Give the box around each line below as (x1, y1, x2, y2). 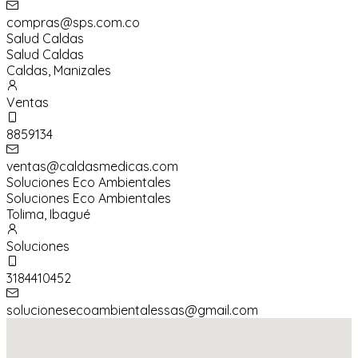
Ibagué (50, 206, 90, 223)
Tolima (6, 206, 44, 223)
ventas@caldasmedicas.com (6, 158, 178, 175)
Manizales (54, 62, 111, 79)
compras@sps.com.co (6, 14, 140, 31)
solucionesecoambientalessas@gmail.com (6, 302, 258, 319)
